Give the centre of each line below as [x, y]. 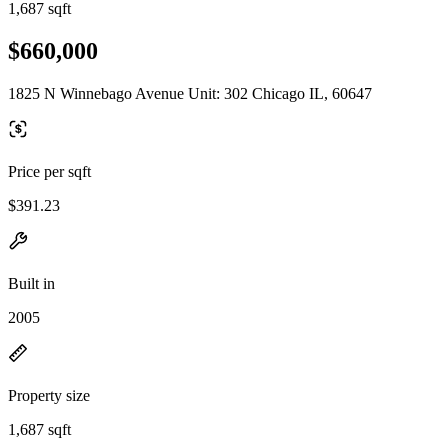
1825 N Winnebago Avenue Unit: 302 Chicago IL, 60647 [190, 93]
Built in [31, 283]
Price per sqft [49, 171]
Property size [49, 395]
